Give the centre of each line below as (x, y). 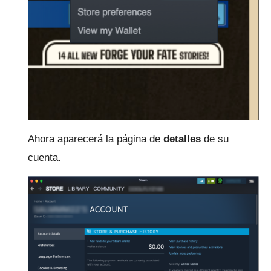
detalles (182, 139)
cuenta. (44, 157)
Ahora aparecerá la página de (96, 139)
